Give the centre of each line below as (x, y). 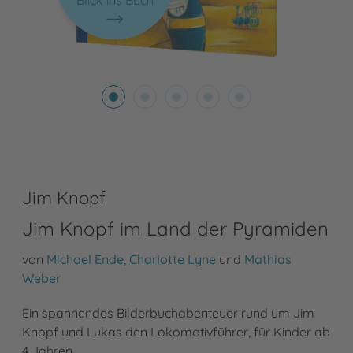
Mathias (268, 260)
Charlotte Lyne (173, 260)
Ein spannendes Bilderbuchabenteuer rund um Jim (168, 313)
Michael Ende (85, 260)
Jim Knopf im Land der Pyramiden (175, 229)
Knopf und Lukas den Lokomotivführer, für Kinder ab (176, 332)
